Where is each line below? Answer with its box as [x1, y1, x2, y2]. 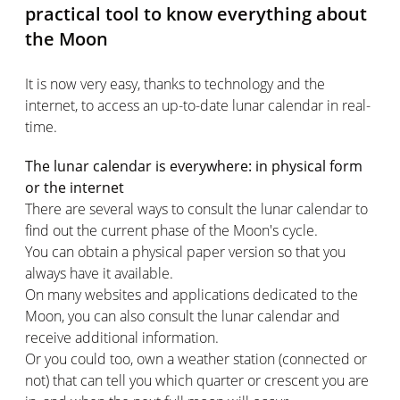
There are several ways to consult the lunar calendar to [25, 198, 368, 219]
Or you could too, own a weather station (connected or [25, 348, 367, 369]
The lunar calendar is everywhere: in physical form [25, 155, 362, 176]
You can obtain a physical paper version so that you [25, 241, 346, 262]
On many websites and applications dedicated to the [25, 284, 358, 304]
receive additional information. [25, 327, 219, 347]
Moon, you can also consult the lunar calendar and [25, 305, 340, 326]
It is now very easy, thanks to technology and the [25, 73, 325, 94]
